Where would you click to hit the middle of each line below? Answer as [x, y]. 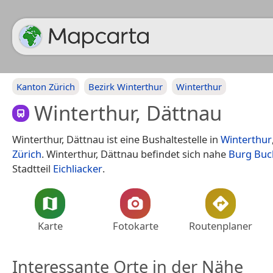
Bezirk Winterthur [126, 87]
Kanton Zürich [46, 87]
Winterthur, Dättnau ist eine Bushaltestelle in [116, 139]
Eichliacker [78, 168]
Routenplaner [221, 225]
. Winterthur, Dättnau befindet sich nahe [135, 154]
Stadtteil [33, 168]
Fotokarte [135, 225]
